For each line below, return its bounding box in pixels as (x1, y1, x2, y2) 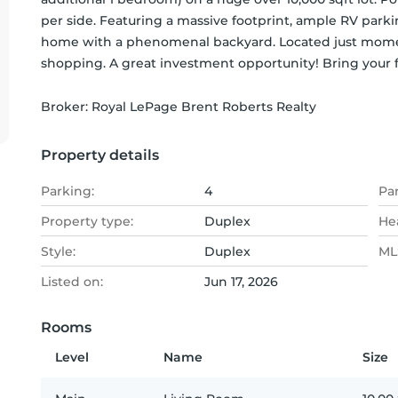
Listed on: (41, 274, 103, 290)
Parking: (41, 183, 94, 199)
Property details (41, 147, 159, 163)
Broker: (41, 99, 92, 115)
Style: (41, 243, 76, 259)
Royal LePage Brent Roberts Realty (92, 99, 316, 115)
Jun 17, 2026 (204, 274, 278, 290)
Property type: (41, 213, 133, 229)
